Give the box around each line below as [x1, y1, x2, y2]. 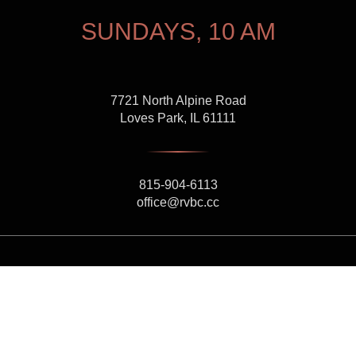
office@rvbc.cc [137, 195, 219, 210]
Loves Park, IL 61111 [120, 111, 236, 126]
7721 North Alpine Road [110, 94, 246, 108]
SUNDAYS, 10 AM [80, 18, 276, 45]
